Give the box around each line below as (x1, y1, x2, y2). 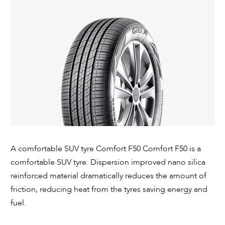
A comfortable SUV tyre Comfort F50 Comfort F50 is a (10, 143, 201, 154)
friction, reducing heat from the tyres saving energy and (10, 183, 207, 195)
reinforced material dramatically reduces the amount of (10, 170, 206, 181)
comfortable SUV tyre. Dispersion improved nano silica (10, 156, 205, 168)
